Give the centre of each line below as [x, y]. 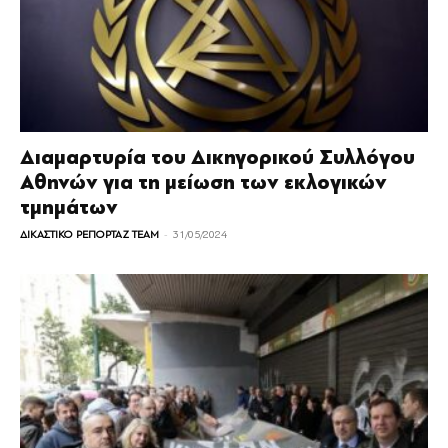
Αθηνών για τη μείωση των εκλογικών [203, 183]
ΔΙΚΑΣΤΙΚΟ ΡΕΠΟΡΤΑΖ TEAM [89, 235]
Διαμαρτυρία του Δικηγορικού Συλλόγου [217, 158]
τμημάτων [69, 208]
